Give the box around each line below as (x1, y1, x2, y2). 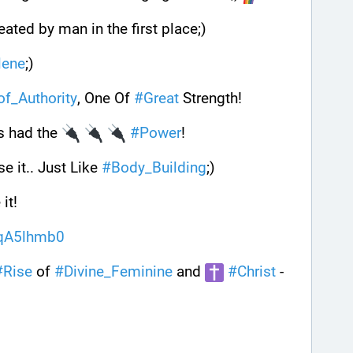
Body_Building (111, 158, 206, 177)
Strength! (179, 88, 246, 107)
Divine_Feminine (64, 262, 173, 281)
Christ (237, 262, 276, 281)
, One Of (77, 88, 134, 107)
